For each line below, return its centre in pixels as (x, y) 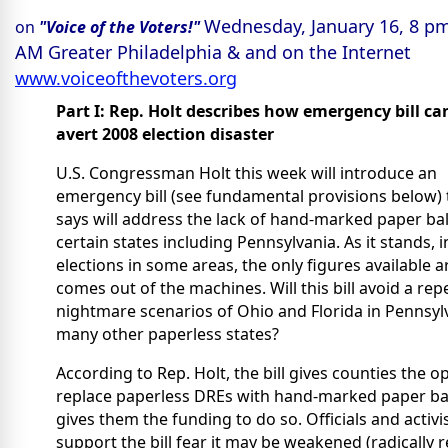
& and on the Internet (319, 52)
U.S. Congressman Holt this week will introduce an (246, 173)
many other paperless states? (167, 334)
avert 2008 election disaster (165, 134)
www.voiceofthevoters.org (126, 78)
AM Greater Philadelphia (121, 52)
